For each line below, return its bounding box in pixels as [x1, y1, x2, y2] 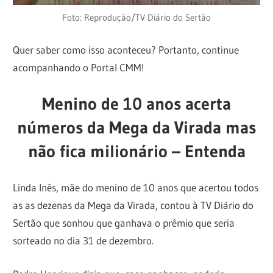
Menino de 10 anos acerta [42, 93, 231, 114]
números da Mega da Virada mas [17, 116, 256, 138]
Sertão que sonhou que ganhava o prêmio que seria [13, 216, 235, 230]
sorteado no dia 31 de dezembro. [13, 234, 154, 247]
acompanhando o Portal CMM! [13, 61, 145, 74]
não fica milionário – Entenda [27, 140, 246, 161]
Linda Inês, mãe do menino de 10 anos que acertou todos [13, 181, 259, 194]
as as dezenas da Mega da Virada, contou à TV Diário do [13, 199, 254, 212]
